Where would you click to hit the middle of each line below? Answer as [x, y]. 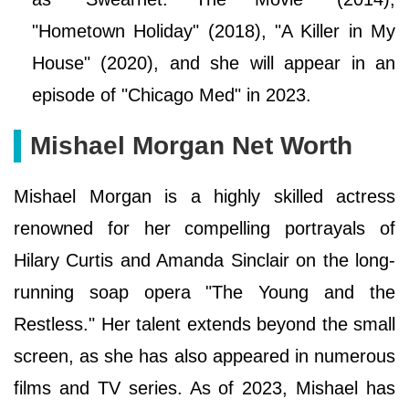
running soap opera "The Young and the [204, 293]
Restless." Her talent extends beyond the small [204, 325]
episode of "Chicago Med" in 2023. [172, 95]
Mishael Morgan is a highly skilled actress [204, 197]
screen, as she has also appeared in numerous [204, 357]
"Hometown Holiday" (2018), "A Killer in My [214, 31]
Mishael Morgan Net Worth [191, 146]
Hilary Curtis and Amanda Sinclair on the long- [204, 261]
